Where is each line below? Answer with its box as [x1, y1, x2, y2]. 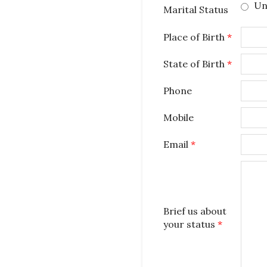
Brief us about [163, 205, 226, 217]
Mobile [163, 111, 194, 123]
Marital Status [163, 4, 228, 15]
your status [163, 218, 218, 230]
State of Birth [163, 58, 227, 70]
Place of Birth [163, 31, 227, 43]
